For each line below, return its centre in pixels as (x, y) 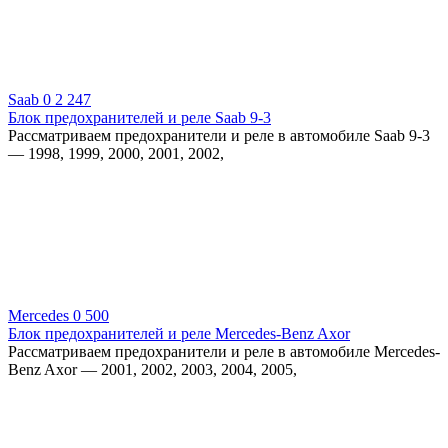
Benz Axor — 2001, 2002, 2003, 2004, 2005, (152, 369)
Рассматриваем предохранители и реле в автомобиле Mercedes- (224, 351)
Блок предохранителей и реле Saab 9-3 (139, 117)
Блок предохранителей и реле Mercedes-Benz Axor (179, 333)
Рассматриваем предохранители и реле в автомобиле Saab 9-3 (219, 135)
